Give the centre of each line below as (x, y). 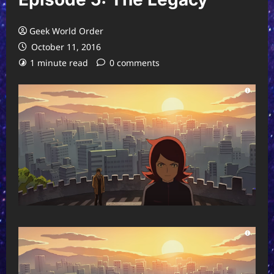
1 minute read (59, 63)
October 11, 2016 (65, 47)
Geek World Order (66, 31)
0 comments (135, 63)
